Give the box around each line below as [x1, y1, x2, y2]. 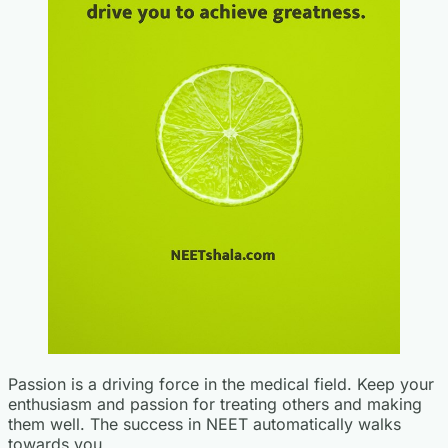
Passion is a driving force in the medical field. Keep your [8, 374, 434, 395]
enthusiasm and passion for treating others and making [8, 394, 422, 415]
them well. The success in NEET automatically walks [8, 414, 401, 435]
